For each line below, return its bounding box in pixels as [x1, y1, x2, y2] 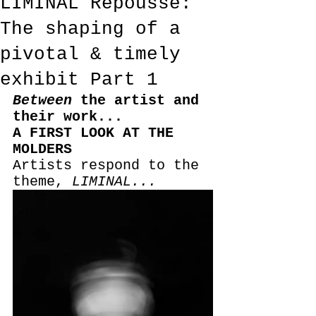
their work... [13, 109, 123, 126]
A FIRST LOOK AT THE [13, 125, 182, 142]
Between [13, 92, 72, 109]
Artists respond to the [13, 157, 207, 174]
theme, [13, 174, 72, 190]
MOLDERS [13, 141, 72, 158]
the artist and [72, 92, 207, 109]
